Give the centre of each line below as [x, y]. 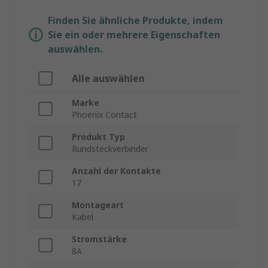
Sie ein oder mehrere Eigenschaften [134, 35]
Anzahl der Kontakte [116, 171]
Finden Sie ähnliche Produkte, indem [135, 21]
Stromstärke [99, 239]
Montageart [98, 205]
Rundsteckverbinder [110, 149]
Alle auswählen [108, 79]
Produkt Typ [98, 137]
